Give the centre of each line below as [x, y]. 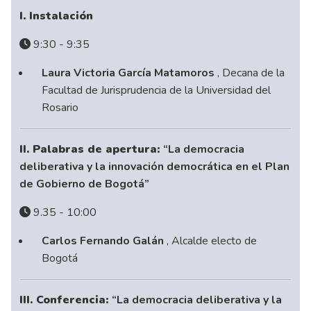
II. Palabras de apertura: [92, 149]
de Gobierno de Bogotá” [85, 184]
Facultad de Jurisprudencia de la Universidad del [157, 90]
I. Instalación [57, 16]
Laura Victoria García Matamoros [130, 73]
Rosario [60, 107]
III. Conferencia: [66, 300]
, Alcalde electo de [212, 241]
